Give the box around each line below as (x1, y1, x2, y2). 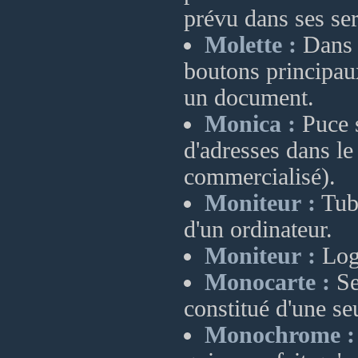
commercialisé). (184, 164, 336, 189)
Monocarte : (205, 269, 330, 295)
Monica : (205, 111, 296, 137)
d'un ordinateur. (184, 217, 332, 242)
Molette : (205, 32, 296, 58)
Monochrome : (205, 322, 355, 348)
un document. (184, 85, 314, 110)
